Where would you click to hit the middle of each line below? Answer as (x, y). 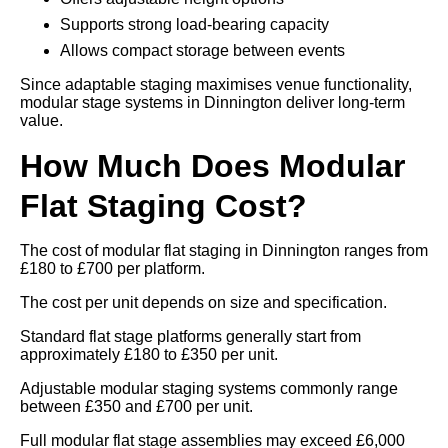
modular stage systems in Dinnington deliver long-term (212, 102)
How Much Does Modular (212, 165)
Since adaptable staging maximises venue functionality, (216, 84)
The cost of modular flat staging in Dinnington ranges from (224, 250)
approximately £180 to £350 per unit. (149, 354)
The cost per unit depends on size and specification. (203, 302)
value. (41, 120)
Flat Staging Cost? (163, 205)
